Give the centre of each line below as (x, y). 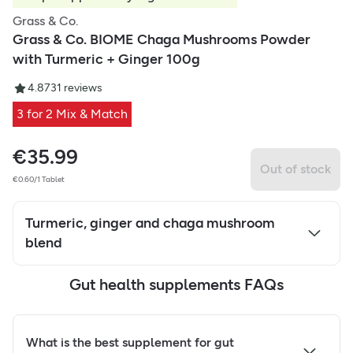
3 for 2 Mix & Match (72, 114)
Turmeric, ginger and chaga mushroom (150, 223)
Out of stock (295, 169)
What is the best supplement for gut (130, 343)
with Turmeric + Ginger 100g (106, 59)
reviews (82, 88)
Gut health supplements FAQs (176, 285)
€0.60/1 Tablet (39, 180)
